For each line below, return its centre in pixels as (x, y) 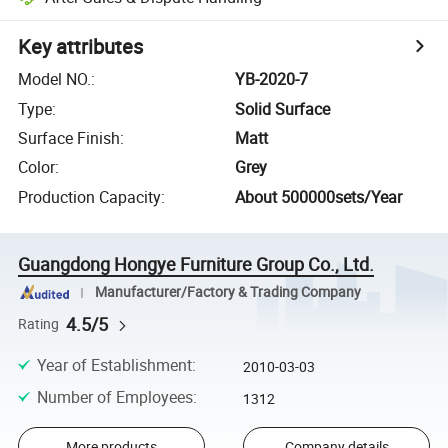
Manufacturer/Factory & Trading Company (227, 292)
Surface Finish (69, 137)
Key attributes (81, 47)
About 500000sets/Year (319, 196)
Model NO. (55, 79)
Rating (39, 323)
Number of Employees (114, 396)
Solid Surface (283, 108)
